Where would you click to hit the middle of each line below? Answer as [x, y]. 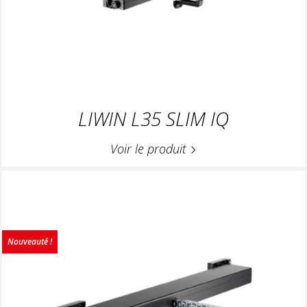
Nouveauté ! [30, 242]
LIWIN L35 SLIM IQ [153, 118]
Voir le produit [150, 148]
